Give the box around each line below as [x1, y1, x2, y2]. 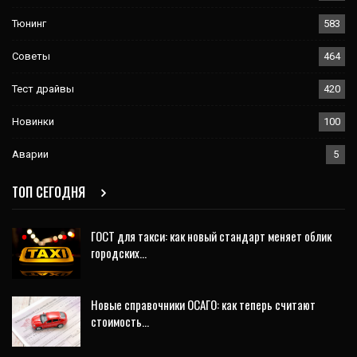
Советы [12, 49, 50, 62]
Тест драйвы [12, 82, 74, 95]
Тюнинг [12, 17, 46, 29]
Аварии [12, 147, 49, 160]
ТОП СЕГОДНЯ [12, 182, 88, 202]
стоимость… [91, 312, 149, 330]
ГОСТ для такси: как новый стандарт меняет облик [91, 226, 331, 245]
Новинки [12, 115, 54, 127]
